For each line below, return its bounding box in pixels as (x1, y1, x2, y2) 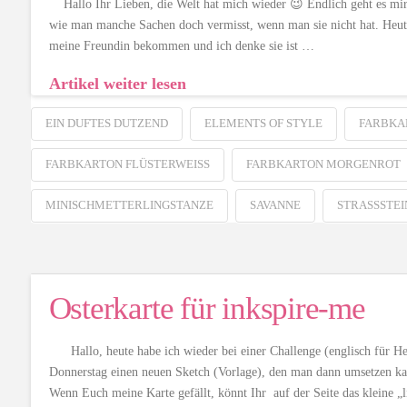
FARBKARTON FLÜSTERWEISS (45, 156, 203, 171)
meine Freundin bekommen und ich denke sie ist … (48, 38, 314, 53)
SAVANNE (249, 197, 301, 212)
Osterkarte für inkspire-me (48, 290, 365, 326)
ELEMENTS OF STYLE (203, 115, 323, 130)
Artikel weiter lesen (48, 74, 186, 94)
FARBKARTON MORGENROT (245, 156, 401, 171)
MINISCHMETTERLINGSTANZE (45, 197, 213, 212)
